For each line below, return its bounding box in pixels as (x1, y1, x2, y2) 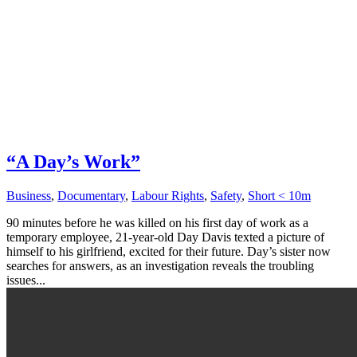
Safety (210, 188, 241, 202)
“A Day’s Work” (6, 151, 140, 172)
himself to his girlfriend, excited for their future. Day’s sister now (6, 244, 331, 258)
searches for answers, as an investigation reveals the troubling (6, 258, 314, 273)
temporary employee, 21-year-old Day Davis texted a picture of (6, 229, 324, 244)
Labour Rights (131, 188, 204, 202)
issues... (6, 273, 45, 287)
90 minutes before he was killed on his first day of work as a (6, 215, 308, 229)
